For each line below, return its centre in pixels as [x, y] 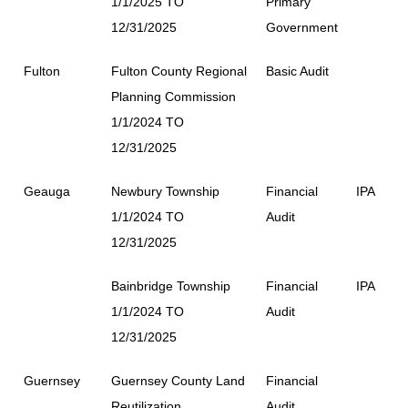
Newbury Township [165, 191]
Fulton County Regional [179, 71]
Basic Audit [297, 71]
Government [302, 27]
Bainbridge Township [171, 286]
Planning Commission [173, 96]
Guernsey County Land [178, 380]
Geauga [47, 191]
